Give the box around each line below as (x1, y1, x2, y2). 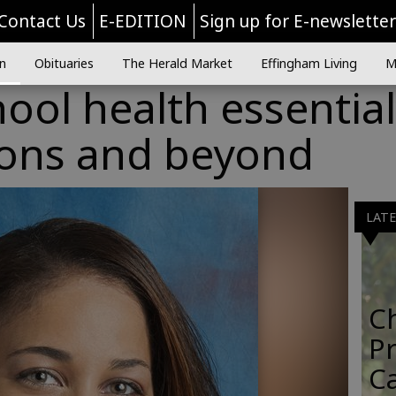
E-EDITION (98, 10, 187, 33)
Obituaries (34, 55, 94, 72)
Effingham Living (260, 55, 357, 72)
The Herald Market (121, 55, 232, 72)
